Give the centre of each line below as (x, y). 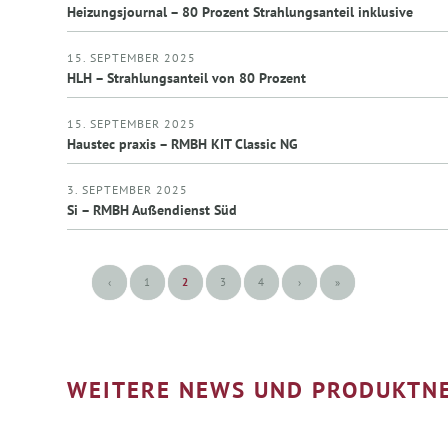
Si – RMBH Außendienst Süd (152, 210)
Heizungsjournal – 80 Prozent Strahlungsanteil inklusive (240, 12)
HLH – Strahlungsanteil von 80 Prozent (186, 78)
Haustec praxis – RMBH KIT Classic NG (182, 144)
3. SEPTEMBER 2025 (127, 190)
